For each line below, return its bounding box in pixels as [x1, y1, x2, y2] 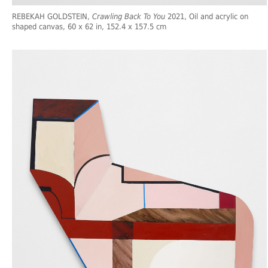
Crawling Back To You [92, 11, 165, 21]
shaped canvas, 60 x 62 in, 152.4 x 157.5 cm [12, 22, 166, 31]
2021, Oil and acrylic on [165, 11, 248, 21]
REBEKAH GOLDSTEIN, [12, 11, 92, 21]
